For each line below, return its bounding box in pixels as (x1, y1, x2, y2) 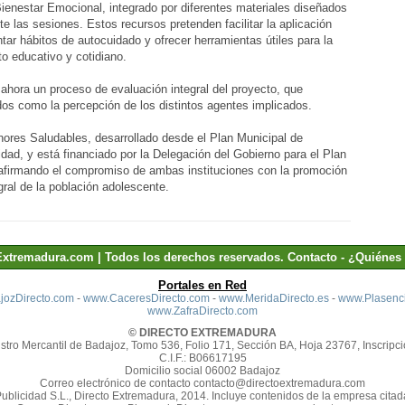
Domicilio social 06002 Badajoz (125, 364, 280, 377)
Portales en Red (158, 278, 247, 292)
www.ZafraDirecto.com (147, 305, 258, 317)
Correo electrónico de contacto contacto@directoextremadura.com (40, 377, 365, 390)
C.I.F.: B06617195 (158, 352, 247, 364)
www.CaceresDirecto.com (82, 292, 210, 305)
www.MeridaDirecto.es (218, 292, 329, 305)
